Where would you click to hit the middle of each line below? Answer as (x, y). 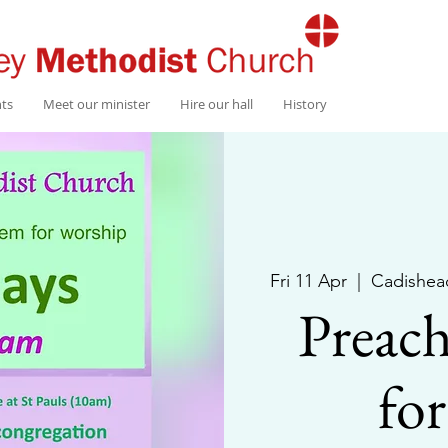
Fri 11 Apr (308, 281)
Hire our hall (216, 104)
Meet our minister (96, 104)
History (305, 104)
